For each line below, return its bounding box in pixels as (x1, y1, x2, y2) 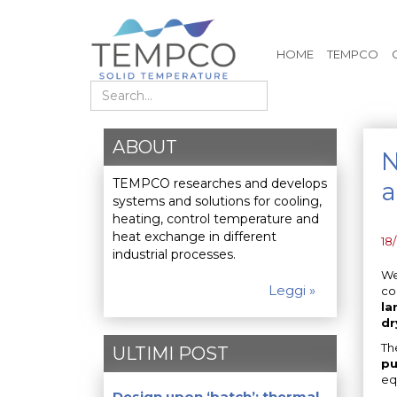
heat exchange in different (113, 228, 276, 245)
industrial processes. (113, 245, 236, 262)
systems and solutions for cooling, (113, 192, 322, 209)
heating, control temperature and (113, 210, 319, 227)
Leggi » (268, 281, 315, 299)
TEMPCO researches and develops (113, 175, 327, 191)
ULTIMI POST (113, 342, 229, 364)
